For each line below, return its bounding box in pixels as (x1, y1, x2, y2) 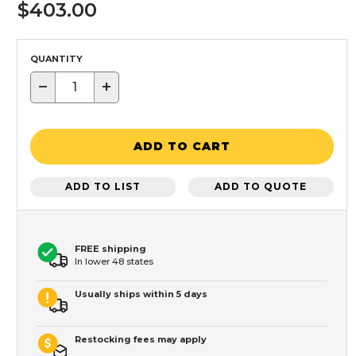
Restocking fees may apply (75, 333, 207, 345)
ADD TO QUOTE (215, 180, 308, 193)
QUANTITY (30, 52, 83, 64)
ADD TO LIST (65, 180, 141, 193)
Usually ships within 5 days (75, 288, 207, 300)
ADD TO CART (133, 139, 230, 154)
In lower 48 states (75, 255, 153, 267)
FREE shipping (75, 242, 146, 254)
